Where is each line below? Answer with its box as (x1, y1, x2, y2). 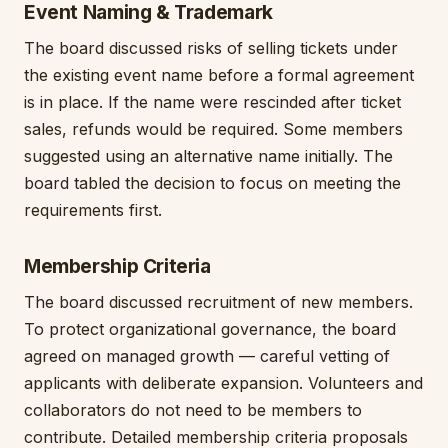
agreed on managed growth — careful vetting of (24, 346, 390, 366)
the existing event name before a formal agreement (24, 65, 414, 85)
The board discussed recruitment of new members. (24, 292, 413, 312)
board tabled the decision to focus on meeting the (24, 173, 401, 193)
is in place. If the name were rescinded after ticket (24, 92, 401, 112)
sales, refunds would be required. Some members (24, 119, 403, 139)
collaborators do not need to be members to (24, 400, 362, 420)
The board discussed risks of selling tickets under (24, 38, 398, 58)
